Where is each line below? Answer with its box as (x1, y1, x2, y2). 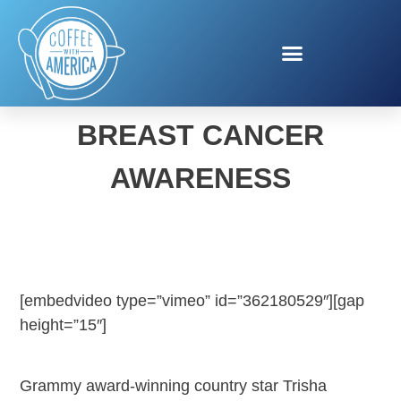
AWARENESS (110, 161, 291, 194)
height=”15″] (20, 315, 107, 334)
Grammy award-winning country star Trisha (20, 377, 328, 396)
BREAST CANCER (77, 118, 324, 151)
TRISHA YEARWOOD (59, 75, 342, 108)
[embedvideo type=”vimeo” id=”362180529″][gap (20, 291, 365, 310)
